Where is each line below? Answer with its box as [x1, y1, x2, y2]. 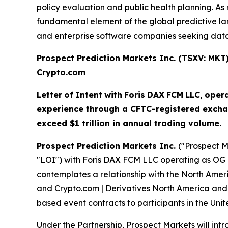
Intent [75, 90, 102, 100]
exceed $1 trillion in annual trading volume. [37, 118, 221, 128]
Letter [37, 90, 62, 100]
